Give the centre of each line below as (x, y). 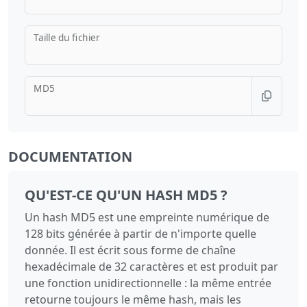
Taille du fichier (67, 37)
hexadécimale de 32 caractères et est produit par (151, 266)
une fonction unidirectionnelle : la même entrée (148, 283)
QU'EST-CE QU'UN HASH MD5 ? (126, 195)
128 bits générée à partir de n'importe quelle (140, 233)
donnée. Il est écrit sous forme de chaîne (130, 250)
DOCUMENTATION (70, 156)
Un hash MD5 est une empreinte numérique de (147, 217)
